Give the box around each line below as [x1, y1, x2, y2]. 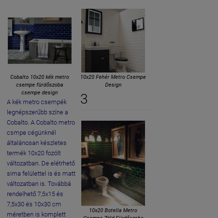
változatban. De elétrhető [7, 160, 75, 167]
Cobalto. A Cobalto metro [7, 119, 75, 127]
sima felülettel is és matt [7, 170, 75, 178]
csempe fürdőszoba [16, 82, 63, 89]
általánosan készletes [7, 139, 67, 147]
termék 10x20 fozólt [7, 149, 61, 157]
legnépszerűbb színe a [7, 109, 68, 116]
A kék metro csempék [7, 98, 67, 106]
